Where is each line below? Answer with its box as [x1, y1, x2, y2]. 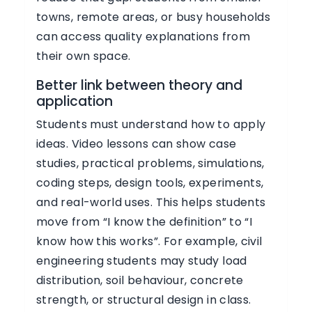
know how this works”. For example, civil [36, 233, 263, 249]
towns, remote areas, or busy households [36, 9, 271, 25]
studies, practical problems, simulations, [36, 155, 265, 171]
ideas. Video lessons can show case [36, 136, 237, 152]
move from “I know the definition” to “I [36, 214, 253, 230]
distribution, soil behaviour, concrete [36, 272, 244, 288]
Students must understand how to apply [36, 116, 266, 132]
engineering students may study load [36, 253, 247, 269]
